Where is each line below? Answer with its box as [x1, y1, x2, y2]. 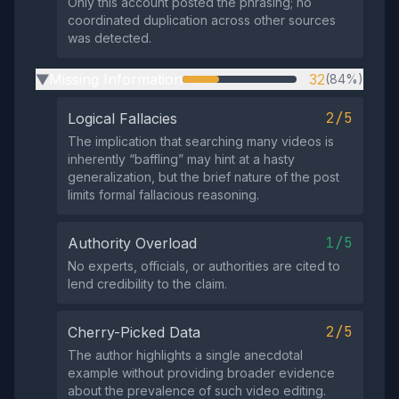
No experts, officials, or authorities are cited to [68, 258, 340, 273]
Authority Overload [68, 234, 197, 252]
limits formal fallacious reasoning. [68, 187, 259, 202]
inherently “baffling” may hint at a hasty [68, 151, 295, 167]
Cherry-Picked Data [68, 323, 200, 341]
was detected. [68, 30, 151, 45]
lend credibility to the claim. [68, 276, 227, 291]
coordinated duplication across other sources [68, 12, 336, 28]
